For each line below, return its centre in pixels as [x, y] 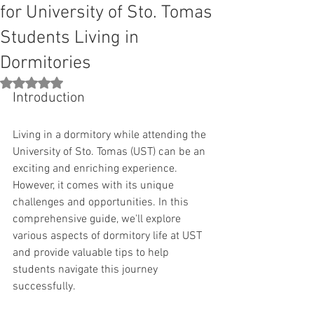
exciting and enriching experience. [96, 169]
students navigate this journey [87, 270]
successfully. [44, 287]
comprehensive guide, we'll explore [98, 219]
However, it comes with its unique [95, 186]
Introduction [49, 98]
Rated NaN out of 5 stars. [81, 82]
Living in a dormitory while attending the [111, 135]
